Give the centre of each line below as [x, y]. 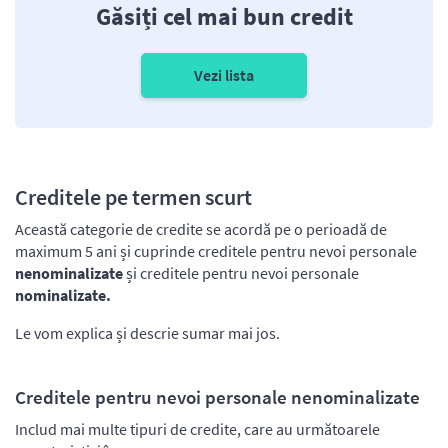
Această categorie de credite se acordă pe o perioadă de [201, 228]
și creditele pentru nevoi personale [242, 272]
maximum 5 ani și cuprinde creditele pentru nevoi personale [216, 250]
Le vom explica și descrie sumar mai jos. [147, 332]
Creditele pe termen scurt [133, 196]
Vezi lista [224, 74]
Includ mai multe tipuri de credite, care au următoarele [197, 428]
